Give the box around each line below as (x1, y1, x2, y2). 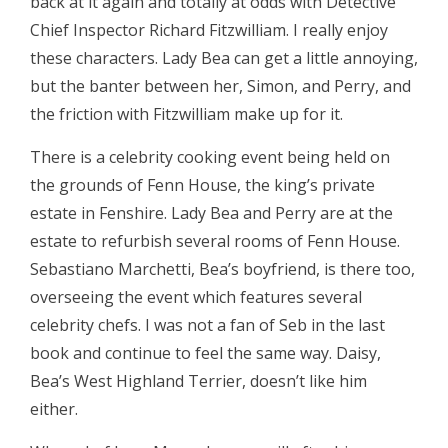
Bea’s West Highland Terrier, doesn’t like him (30, 369, 367, 392)
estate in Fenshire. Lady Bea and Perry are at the (30, 201, 393, 224)
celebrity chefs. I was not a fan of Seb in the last (30, 313, 385, 336)
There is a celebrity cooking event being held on (30, 145, 390, 168)
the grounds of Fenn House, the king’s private (30, 173, 375, 196)
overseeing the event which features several (30, 285, 362, 308)
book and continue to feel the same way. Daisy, (30, 341, 381, 364)
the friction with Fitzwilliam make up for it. (30, 102, 343, 125)
